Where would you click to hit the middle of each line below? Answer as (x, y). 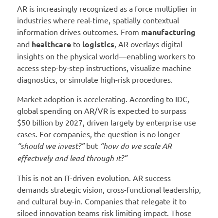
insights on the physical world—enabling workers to (106, 56)
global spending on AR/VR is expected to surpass (102, 110)
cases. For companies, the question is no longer (99, 134)
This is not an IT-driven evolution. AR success (94, 177)
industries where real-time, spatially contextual (98, 20)
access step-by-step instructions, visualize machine (104, 67)
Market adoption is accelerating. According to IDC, (103, 99)
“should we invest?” (51, 145)
